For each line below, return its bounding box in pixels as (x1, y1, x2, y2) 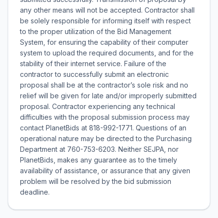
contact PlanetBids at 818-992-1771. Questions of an (20, 124, 186, 132)
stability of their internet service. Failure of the (20, 59, 166, 68)
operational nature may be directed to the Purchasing (20, 134, 192, 143)
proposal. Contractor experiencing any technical (20, 102, 175, 110)
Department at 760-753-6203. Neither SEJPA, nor (20, 145, 179, 153)
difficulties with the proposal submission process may (20, 113, 190, 121)
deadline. (20, 188, 50, 196)
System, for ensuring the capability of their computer (20, 38, 188, 46)
